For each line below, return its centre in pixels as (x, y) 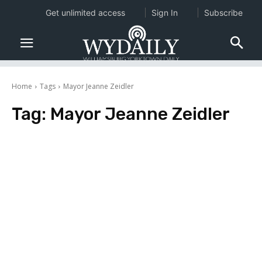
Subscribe (223, 13)
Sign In (164, 13)
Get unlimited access (85, 13)
